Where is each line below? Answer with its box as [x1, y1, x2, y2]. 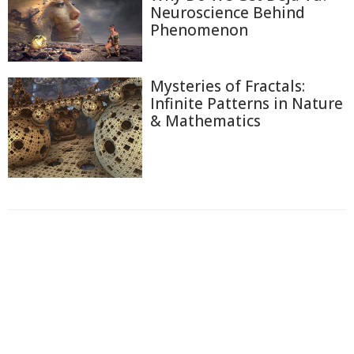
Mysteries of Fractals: [150, 75, 305, 96]
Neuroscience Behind [150, 2, 305, 23]
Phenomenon [150, 19, 248, 40]
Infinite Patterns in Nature [150, 92, 343, 114]
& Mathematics [150, 110, 261, 131]
